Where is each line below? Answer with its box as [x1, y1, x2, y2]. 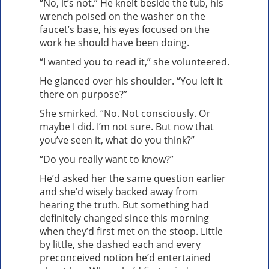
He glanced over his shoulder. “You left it [40, 74, 223, 88]
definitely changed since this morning [40, 211, 209, 225]
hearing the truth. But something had [40, 198, 209, 212]
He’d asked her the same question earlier [40, 172, 226, 186]
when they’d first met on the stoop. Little [40, 225, 223, 238]
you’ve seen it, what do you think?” [40, 133, 195, 147]
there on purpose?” [40, 88, 127, 101]
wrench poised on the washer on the [40, 10, 205, 23]
